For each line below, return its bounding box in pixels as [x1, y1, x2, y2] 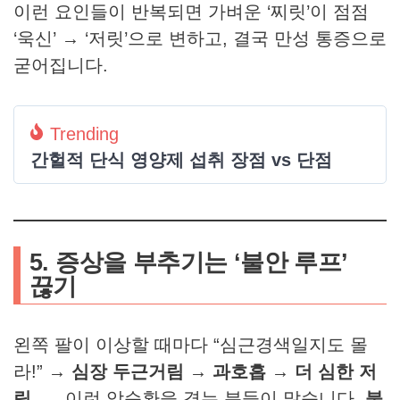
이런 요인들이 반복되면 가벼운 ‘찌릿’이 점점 [13, 2, 369, 22]
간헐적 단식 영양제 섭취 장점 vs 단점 [30, 150, 332, 171]
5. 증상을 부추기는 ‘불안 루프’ [29, 249, 348, 277]
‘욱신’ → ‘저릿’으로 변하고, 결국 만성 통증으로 [13, 29, 387, 49]
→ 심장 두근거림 [48, 362, 184, 382]
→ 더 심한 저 [271, 362, 377, 382]
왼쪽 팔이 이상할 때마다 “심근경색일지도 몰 [13, 335, 368, 355]
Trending [50, 124, 119, 145]
